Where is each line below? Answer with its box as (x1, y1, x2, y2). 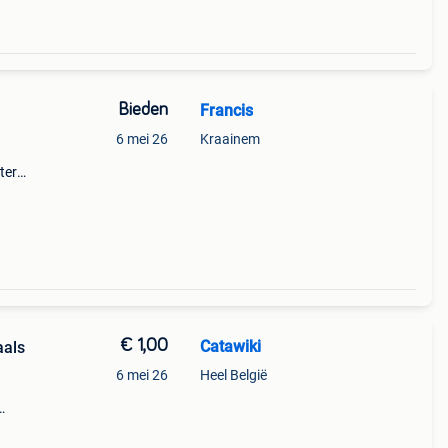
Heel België (199, 367, 267, 383)
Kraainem (199, 131, 260, 147)
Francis (199, 101, 253, 120)
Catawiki (199, 337, 261, 356)
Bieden (117, 101, 168, 119)
